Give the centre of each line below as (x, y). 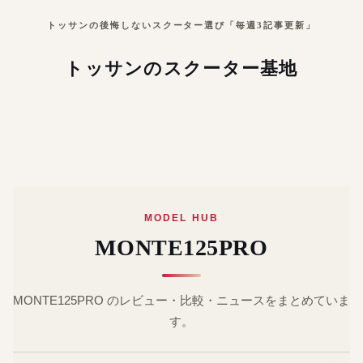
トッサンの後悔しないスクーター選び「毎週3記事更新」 (181, 25)
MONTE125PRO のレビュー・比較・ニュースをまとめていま (181, 300)
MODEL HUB (181, 218)
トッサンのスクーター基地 (181, 69)
